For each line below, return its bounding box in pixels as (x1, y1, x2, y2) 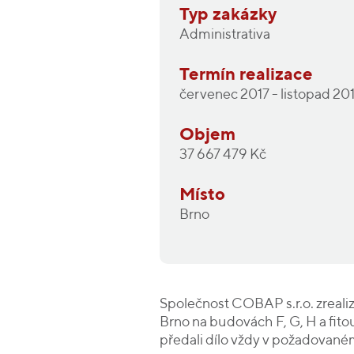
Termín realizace (179, 66, 313, 84)
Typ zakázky (179, 6, 277, 24)
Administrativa (179, 28, 270, 42)
